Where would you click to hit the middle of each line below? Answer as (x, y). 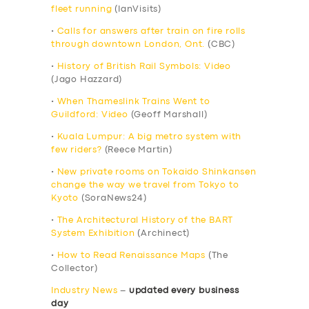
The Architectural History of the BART (145, 221)
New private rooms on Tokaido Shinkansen (157, 172)
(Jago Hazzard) (87, 80)
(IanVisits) (137, 10)
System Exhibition (93, 234)
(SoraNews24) (113, 199)
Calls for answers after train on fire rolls (151, 32)
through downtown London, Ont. (128, 45)
